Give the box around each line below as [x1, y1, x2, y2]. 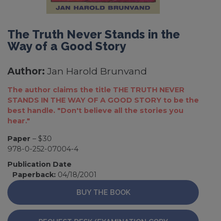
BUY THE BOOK [76, 187, 130, 196]
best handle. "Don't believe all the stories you [7, 106, 184, 115]
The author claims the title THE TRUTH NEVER [7, 85, 184, 95]
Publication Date [7, 159, 72, 169]
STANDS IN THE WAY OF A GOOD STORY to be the [7, 96, 199, 105]
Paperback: [12, 170, 56, 179]
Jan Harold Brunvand [47, 65, 147, 77]
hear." [7, 116, 30, 126]
